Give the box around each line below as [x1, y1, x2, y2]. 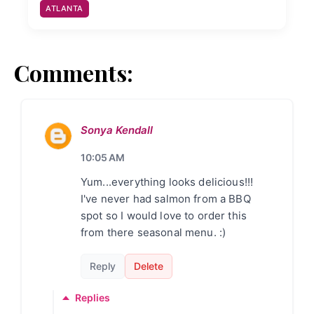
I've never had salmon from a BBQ [81, 192, 251, 206]
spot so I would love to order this [81, 209, 247, 223]
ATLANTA [46, 4, 83, 14]
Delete [134, 260, 163, 273]
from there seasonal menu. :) [81, 226, 226, 240]
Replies [75, 292, 110, 304]
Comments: [14, 57, 133, 88]
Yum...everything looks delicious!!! [81, 175, 254, 189]
